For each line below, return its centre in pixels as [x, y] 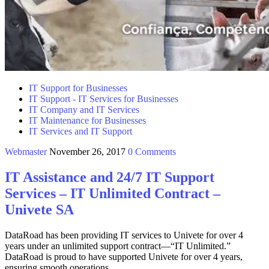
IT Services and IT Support [80, 131]
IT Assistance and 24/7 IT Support [110, 177]
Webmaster [26, 152]
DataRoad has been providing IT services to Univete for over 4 [124, 235]
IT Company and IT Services [84, 110]
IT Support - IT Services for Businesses [104, 99]
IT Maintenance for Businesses [87, 121]
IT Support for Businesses [78, 88]
